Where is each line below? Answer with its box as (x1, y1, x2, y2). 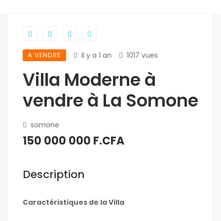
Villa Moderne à (23, 68, 156, 92)
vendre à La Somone (23, 88, 198, 113)
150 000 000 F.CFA (23, 133, 124, 149)
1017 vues (126, 50, 158, 61)
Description (23, 167, 85, 183)
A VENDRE (28, 50, 61, 60)
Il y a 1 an (81, 50, 111, 61)
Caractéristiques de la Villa (23, 197, 124, 208)
